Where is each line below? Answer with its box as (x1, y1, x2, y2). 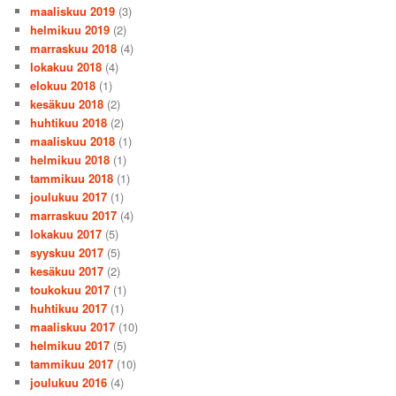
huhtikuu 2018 (30, 113, 108, 131)
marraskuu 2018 (30, 39, 118, 57)
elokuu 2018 (30, 76, 96, 94)
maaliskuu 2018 (30, 132, 116, 149)
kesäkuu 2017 (30, 262, 104, 279)
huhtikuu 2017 (30, 299, 108, 316)
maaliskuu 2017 (30, 317, 116, 335)
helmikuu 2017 (30, 336, 110, 354)
